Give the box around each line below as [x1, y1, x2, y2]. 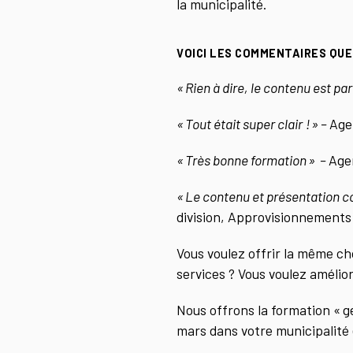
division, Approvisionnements [176, 207, 351, 225]
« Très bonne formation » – [176, 150, 329, 169]
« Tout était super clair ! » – [176, 114, 329, 132]
